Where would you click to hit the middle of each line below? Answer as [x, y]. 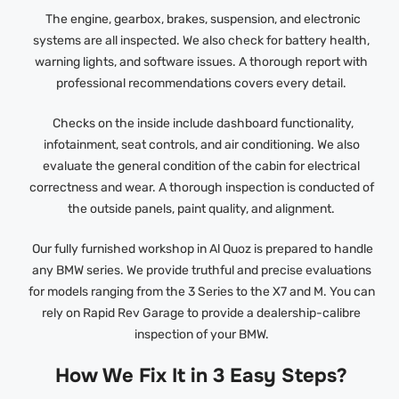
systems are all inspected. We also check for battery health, [202, 41]
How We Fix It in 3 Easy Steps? [202, 376]
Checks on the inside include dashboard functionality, [201, 124]
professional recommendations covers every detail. [202, 84]
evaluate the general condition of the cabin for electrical [202, 167]
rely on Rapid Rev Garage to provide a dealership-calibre [202, 313]
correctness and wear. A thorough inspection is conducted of [201, 188]
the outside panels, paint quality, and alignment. [202, 209]
